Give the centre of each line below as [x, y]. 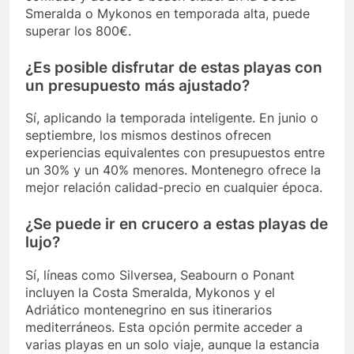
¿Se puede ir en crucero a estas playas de [177, 224]
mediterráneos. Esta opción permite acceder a [164, 328]
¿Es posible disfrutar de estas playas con [174, 67]
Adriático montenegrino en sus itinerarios [149, 310]
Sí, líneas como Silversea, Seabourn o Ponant [160, 275]
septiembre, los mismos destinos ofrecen [148, 136]
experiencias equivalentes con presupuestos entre [175, 153]
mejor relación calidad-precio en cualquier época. [174, 188]
